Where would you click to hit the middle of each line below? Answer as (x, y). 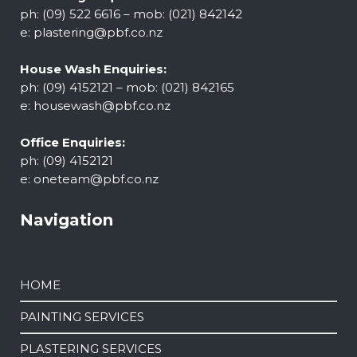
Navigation (67, 220)
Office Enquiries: (73, 143)
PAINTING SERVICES (82, 317)
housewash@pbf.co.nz (102, 106)
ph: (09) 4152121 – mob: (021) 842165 (127, 88)
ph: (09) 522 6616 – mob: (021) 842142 (131, 14)
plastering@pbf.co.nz (98, 33)
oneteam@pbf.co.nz (96, 179)
